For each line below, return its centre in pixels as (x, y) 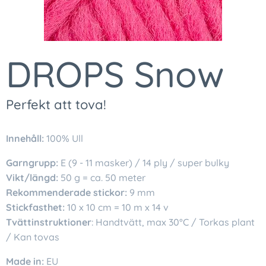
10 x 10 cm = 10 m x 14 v (117, 207)
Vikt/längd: (32, 178)
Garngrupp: (32, 163)
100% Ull (64, 138)
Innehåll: (25, 138)
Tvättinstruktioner (49, 222)
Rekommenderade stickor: (66, 192)
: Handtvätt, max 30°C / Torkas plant (173, 222)
